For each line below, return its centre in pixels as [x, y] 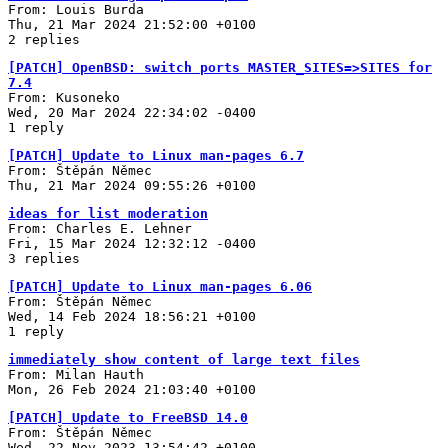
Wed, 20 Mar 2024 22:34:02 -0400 [132, 112]
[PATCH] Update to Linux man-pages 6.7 [156, 155]
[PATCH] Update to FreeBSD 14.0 [128, 417]
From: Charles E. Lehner [100, 228]
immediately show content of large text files [184, 359]
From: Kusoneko [64, 97]
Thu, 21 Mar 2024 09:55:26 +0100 [132, 185]
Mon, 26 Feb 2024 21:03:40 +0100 [132, 389]
